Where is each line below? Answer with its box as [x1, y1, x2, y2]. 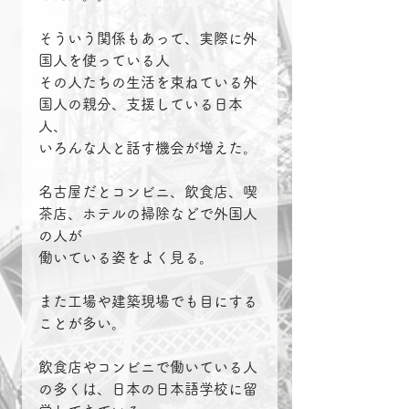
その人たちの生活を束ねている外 [38, 75, 257, 90]
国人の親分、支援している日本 [38, 97, 243, 112]
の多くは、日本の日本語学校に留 [38, 382, 257, 397]
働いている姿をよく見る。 [38, 250, 214, 266]
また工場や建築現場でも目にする [38, 294, 257, 309]
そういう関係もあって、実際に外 [38, 31, 257, 47]
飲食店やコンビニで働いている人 [38, 360, 257, 375]
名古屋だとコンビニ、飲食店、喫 [38, 184, 257, 200]
